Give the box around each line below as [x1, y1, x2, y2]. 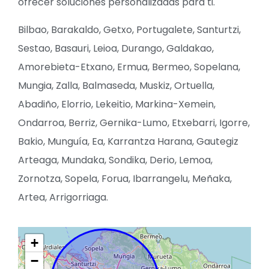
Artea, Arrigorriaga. [18, 190, 108, 204]
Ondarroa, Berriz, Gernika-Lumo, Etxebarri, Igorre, [18, 115, 250, 130]
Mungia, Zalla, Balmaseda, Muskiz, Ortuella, [18, 78, 214, 92]
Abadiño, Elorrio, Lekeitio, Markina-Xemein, [18, 97, 216, 111]
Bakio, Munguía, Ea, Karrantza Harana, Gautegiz [18, 134, 238, 148]
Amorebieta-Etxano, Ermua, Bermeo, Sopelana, [18, 59, 240, 74]
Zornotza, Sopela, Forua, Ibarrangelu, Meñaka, [18, 171, 232, 186]
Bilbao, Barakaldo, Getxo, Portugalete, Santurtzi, [18, 22, 241, 37]
